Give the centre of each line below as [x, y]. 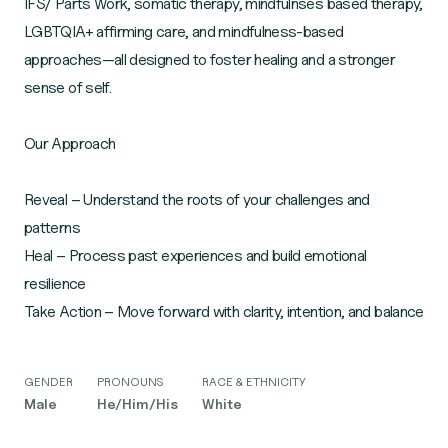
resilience [55, 283]
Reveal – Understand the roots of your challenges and [197, 199]
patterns [52, 227]
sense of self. [68, 87]
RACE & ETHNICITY [254, 381]
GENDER [48, 381]
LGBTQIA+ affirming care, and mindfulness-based [184, 31]
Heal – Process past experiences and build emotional [195, 255]
